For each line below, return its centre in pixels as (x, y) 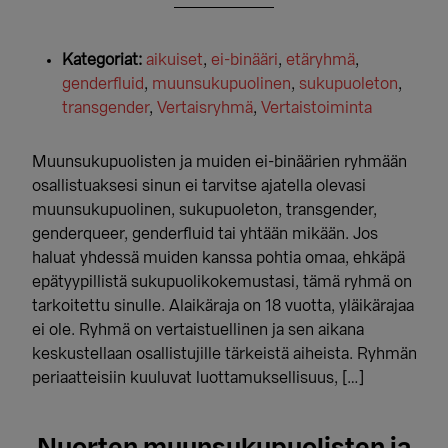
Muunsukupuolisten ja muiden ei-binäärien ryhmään (220, 162)
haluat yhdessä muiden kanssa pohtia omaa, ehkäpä (219, 258)
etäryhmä (321, 60)
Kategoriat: (102, 60)
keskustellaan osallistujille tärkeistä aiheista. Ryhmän (225, 354)
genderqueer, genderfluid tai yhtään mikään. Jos (205, 234)
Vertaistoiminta (317, 108)
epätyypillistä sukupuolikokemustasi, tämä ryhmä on (222, 282)
